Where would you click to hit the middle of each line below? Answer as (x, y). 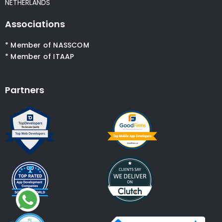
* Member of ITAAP (40, 56)
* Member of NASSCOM (47, 45)
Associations (35, 24)
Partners (25, 90)
